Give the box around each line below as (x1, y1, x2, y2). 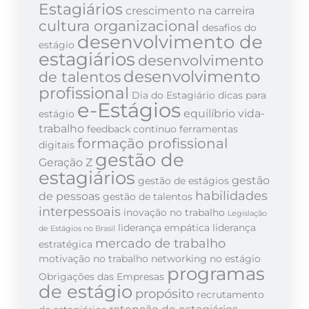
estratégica (39, 237, 92, 250)
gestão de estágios (138, 174, 229, 187)
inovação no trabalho (123, 206, 225, 219)
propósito (135, 285, 194, 301)
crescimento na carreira (126, 3, 255, 17)
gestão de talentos (103, 190, 192, 203)
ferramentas (179, 122, 238, 135)
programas (167, 262, 265, 284)
